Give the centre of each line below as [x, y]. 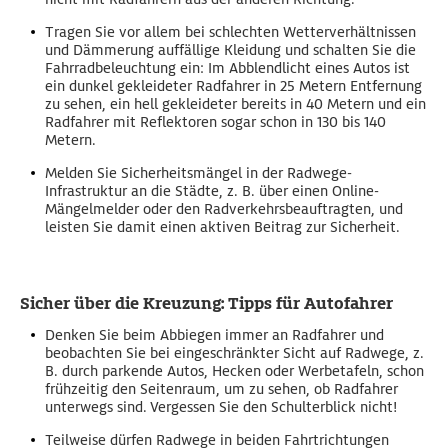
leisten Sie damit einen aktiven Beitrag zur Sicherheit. [222, 227]
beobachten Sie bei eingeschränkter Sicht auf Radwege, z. [234, 353]
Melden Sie [83, 173]
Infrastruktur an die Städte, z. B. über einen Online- [212, 191]
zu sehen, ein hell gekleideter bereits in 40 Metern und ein [235, 104]
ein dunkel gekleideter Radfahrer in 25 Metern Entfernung [233, 86]
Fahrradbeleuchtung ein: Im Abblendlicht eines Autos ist [227, 68]
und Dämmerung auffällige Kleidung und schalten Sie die [230, 50]
